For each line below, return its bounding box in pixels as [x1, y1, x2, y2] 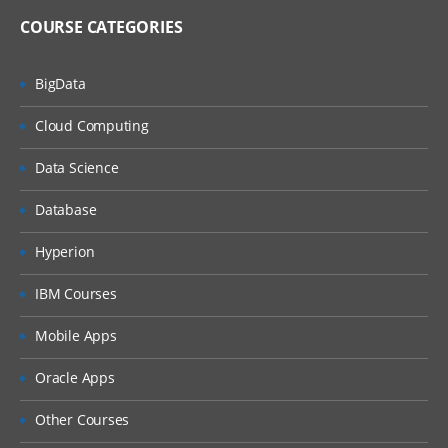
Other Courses [35, 410, 130, 429]
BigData [35, 74, 86, 93]
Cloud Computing [35, 116, 149, 135]
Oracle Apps [35, 368, 115, 387]
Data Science [35, 158, 119, 177]
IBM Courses [35, 284, 117, 303]
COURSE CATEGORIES [20, 16, 183, 38]
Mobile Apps [35, 326, 117, 345]
